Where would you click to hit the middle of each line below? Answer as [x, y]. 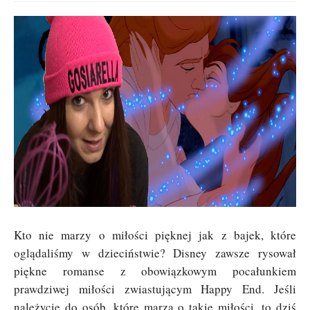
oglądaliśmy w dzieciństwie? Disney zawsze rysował [155, 253]
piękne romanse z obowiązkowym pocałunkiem [155, 271]
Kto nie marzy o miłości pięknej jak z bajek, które [155, 235]
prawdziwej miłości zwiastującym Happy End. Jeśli [155, 289]
